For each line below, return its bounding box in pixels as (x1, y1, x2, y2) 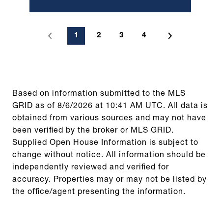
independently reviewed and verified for (12, 164, 169, 172)
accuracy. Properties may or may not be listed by (12, 176, 207, 184)
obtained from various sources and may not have (12, 114, 206, 123)
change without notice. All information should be (12, 151, 206, 160)
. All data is (163, 102, 208, 110)
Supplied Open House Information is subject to (12, 139, 198, 147)
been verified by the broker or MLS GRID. (12, 127, 174, 135)
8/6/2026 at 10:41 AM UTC (57, 102, 163, 110)
